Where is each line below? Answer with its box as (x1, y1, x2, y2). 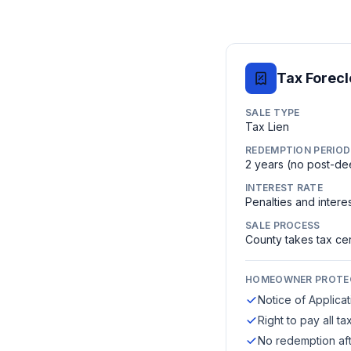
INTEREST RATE (245, 182, 323, 194)
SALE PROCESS (245, 219, 320, 231)
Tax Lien (245, 120, 289, 133)
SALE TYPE (245, 107, 300, 118)
